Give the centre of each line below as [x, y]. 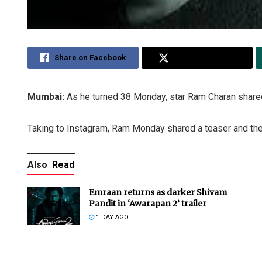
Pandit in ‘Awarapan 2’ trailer [148, 204]
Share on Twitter [205, 58]
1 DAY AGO [111, 218]
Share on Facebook [90, 58]
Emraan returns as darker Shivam [158, 193]
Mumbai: [47, 97]
